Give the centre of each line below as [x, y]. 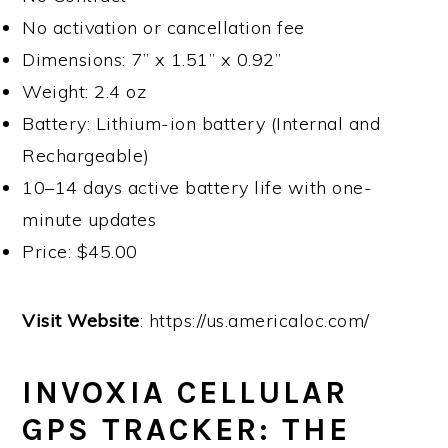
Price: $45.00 [80, 252]
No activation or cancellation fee [163, 28]
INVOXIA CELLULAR [185, 393]
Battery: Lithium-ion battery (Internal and [201, 124]
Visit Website [81, 321]
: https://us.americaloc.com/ [254, 321]
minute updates [89, 220]
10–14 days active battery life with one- [197, 188]
